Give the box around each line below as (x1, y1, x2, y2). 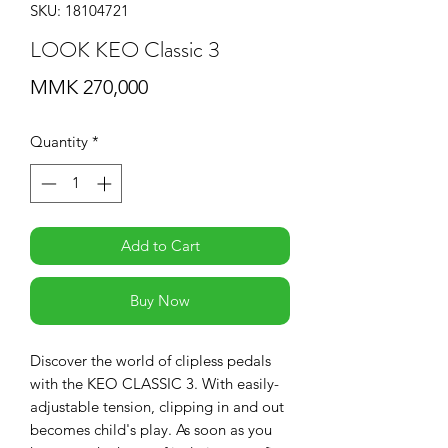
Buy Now (130, 290, 190, 310)
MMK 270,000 (30, 75, 148, 100)
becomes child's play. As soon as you (30, 419, 272, 439)
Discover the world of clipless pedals (30, 350, 271, 370)
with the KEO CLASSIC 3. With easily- (30, 373, 279, 393)
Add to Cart (120, 235, 200, 255)
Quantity (30, 132, 88, 152)
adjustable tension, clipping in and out (30, 396, 284, 416)
